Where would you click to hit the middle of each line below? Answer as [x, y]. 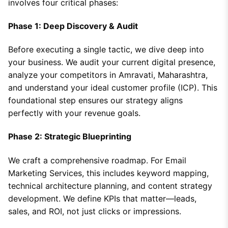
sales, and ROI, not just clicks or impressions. [95, 211]
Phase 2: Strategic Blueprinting [70, 137]
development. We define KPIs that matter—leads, [102, 198]
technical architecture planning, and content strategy [110, 186]
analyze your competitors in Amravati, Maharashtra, [108, 75]
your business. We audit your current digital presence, [112, 62]
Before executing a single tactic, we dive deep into [106, 50]
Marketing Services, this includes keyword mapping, [108, 173]
